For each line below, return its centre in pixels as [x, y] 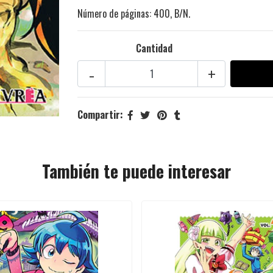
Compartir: [100, 115]
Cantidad [154, 48]
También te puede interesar [136, 171]
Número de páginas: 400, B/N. [134, 14]
